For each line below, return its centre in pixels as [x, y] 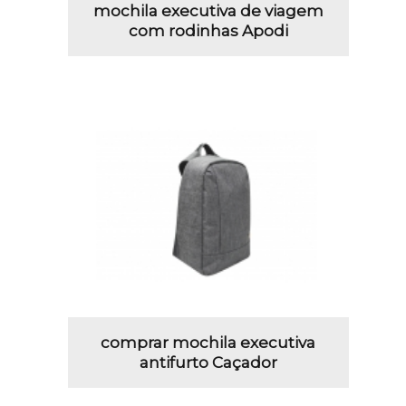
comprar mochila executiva [208, 342]
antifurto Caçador [208, 362]
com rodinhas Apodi [208, 31]
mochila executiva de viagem [208, 11]
